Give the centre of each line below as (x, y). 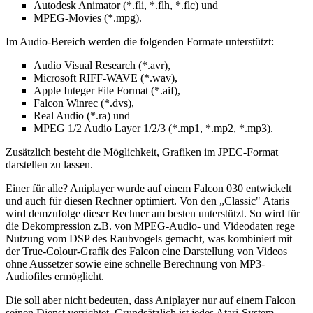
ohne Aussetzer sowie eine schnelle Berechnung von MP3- (135, 264)
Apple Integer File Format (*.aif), (107, 91)
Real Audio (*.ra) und (82, 116)
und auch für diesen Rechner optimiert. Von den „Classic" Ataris (147, 201)
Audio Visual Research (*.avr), (102, 66)
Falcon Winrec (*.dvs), (84, 103)
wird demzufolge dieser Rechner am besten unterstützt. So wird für (153, 214)
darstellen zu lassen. (49, 165)
